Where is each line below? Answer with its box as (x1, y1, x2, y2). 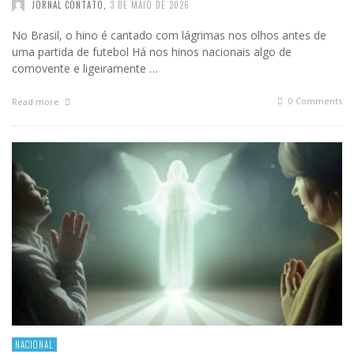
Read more (12, 96, 62, 108)
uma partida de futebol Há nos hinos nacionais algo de (12, 44, 292, 60)
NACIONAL (15, 338, 54, 352)
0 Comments (286, 95, 342, 107)
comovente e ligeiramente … (12, 61, 158, 77)
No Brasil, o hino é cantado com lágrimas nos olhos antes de (12, 28, 326, 43)
